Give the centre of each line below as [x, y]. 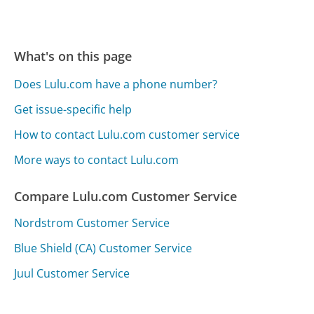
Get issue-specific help [73, 109]
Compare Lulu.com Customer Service [126, 196]
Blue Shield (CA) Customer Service [103, 248]
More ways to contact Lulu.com [97, 159]
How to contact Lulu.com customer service [127, 134]
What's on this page [73, 56]
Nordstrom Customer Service [92, 223]
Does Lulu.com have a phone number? [116, 84]
